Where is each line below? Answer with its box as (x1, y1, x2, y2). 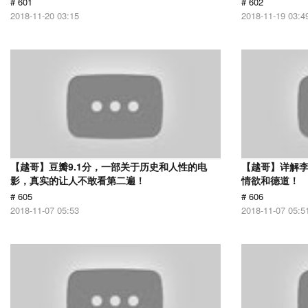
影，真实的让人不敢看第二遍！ (10, 173, 145, 187)
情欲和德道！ (241, 173, 299, 187)
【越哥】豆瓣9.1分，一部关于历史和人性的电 (10, 159, 207, 173)
